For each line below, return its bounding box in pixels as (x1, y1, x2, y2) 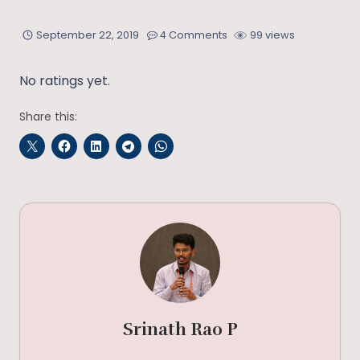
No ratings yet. (19, 72, 110, 91)
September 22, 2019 (35, 28, 139, 43)
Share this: (19, 108, 77, 125)
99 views (250, 28, 296, 43)
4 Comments (160, 28, 228, 43)
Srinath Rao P (122, 318, 238, 341)
